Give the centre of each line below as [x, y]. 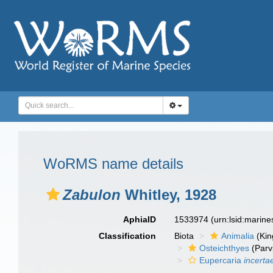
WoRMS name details [113, 164]
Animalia [238, 236]
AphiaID [140, 219]
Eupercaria [222, 260]
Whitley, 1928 [168, 195]
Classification [128, 236]
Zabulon [92, 195]
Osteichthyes [225, 248]
